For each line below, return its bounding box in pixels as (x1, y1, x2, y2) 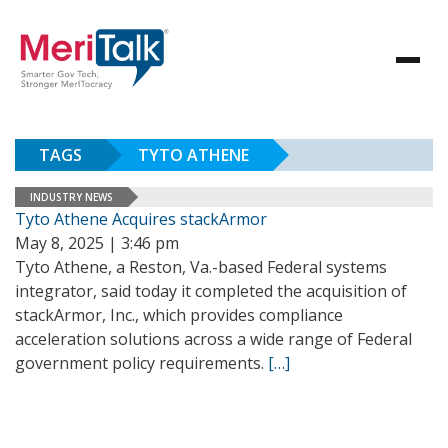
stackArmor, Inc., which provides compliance (15, 304, 343, 326)
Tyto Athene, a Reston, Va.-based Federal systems (15, 256, 387, 278)
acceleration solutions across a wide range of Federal (15, 328, 412, 350)
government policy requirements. (15, 352, 268, 374)
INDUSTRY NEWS (30, 189, 113, 204)
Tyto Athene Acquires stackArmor (15, 208, 267, 230)
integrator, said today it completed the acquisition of (15, 280, 407, 302)
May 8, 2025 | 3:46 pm (15, 232, 179, 254)
